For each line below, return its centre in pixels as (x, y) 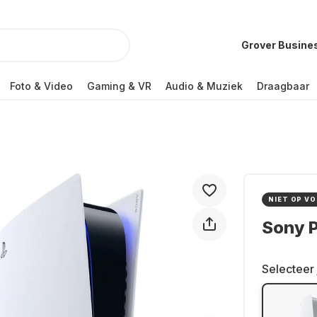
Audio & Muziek (204, 86)
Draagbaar (283, 86)
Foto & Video (41, 86)
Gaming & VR (119, 86)
